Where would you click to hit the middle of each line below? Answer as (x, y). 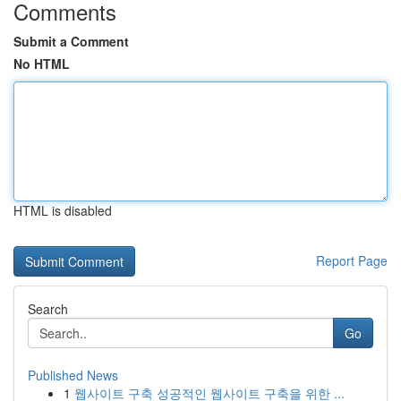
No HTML (42, 64)
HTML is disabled (63, 210)
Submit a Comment (71, 41)
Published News (73, 375)
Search (48, 309)
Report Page (352, 260)
